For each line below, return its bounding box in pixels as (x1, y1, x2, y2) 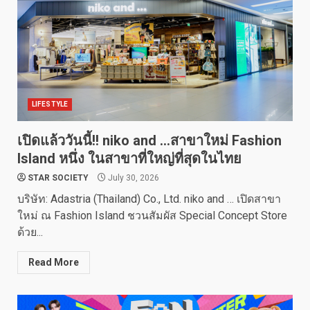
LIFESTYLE (32, 100, 68, 108)
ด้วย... (17, 226, 43, 239)
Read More (28, 257, 79, 268)
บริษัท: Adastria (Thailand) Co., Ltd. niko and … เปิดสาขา (17, 192, 281, 206)
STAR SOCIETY (28, 173, 89, 183)
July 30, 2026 (106, 173, 159, 183)
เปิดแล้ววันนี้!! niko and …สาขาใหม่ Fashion (17, 132, 282, 149)
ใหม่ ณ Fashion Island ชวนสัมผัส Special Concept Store (17, 209, 287, 222)
